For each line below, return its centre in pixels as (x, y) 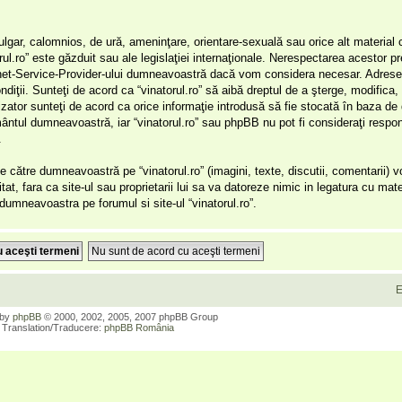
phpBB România (139, 327)
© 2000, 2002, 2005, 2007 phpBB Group (130, 316)
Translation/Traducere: (53, 327)
